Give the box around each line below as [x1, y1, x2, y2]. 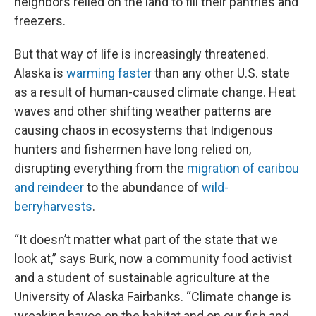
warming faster [66, 66, 152, 80]
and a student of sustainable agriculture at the [14, 270, 270, 285]
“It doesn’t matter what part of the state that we [14, 232, 278, 247]
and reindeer [14, 180, 84, 195]
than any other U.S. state [152, 66, 290, 80]
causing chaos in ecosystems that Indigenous [14, 123, 273, 138]
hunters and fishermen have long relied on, [14, 142, 251, 157]
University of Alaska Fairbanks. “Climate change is [14, 289, 291, 304]
